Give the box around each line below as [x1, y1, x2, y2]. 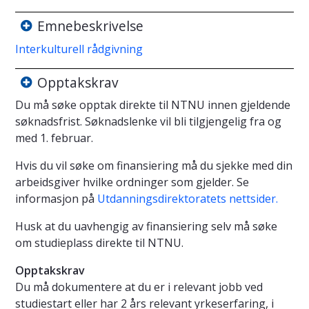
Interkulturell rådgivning [15, 41, 143, 57]
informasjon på [15, 191, 97, 207]
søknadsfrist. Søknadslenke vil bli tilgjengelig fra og [15, 114, 281, 130]
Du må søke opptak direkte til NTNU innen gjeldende [15, 97, 290, 113]
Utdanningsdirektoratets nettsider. [97, 191, 278, 207]
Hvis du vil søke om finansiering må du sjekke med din [15, 158, 292, 174]
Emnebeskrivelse [37, 17, 143, 36]
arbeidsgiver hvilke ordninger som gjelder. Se [15, 175, 249, 190]
